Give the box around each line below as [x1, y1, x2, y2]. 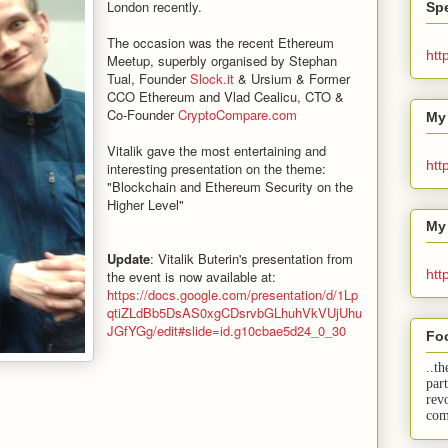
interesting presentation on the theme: [107, 158, 326, 178]
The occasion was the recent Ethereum [107, 32, 334, 52]
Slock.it [190, 68, 234, 88]
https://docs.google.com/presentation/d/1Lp [107, 284, 358, 304]
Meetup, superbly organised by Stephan [107, 50, 337, 70]
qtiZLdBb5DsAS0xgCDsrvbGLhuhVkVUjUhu [107, 302, 362, 322]
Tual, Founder [107, 68, 190, 88]
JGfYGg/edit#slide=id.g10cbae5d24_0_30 [107, 320, 346, 340]
